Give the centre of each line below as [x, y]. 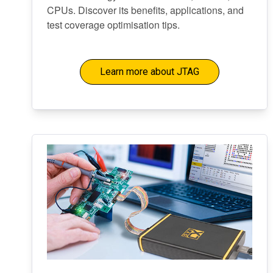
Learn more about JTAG [149, 72]
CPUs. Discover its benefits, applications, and [145, 10]
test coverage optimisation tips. [113, 25]
